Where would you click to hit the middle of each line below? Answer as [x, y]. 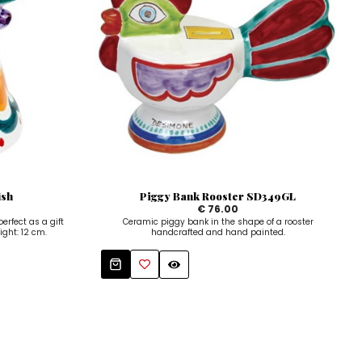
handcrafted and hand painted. [218, 233]
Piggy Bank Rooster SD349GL [218, 196]
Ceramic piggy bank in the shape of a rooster [218, 222]
